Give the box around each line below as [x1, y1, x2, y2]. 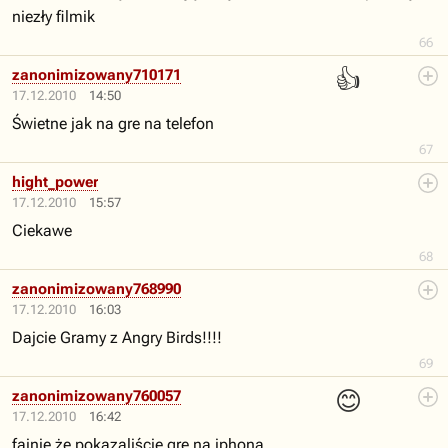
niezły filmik [12, 7, 95, 26]
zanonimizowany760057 [12, 387, 181, 405]
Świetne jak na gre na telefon [12, 114, 214, 133]
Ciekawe [12, 221, 72, 240]
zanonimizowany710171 [12, 66, 181, 84]
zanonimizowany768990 [12, 280, 181, 298]
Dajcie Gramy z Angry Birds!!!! [12, 328, 222, 347]
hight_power [12, 173, 98, 191]
